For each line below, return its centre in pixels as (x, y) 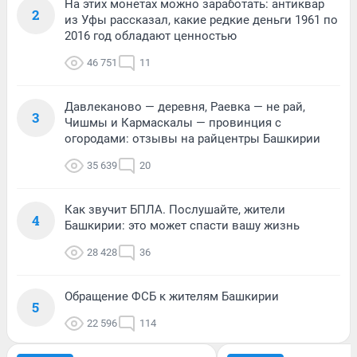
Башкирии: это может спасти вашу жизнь (182, 225)
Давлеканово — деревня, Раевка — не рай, (185, 106)
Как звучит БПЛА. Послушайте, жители (175, 209)
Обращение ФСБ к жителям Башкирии (172, 296)
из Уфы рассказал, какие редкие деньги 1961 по (201, 20)
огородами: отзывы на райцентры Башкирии (192, 138)
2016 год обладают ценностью (151, 35)
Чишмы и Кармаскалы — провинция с (173, 122)
